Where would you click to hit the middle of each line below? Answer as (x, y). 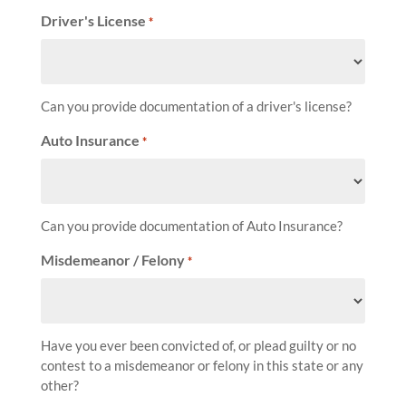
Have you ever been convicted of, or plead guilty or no (198, 345)
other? (59, 385)
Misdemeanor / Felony (112, 259)
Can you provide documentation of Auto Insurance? (191, 225)
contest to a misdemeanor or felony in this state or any (202, 365)
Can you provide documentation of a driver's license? (196, 106)
